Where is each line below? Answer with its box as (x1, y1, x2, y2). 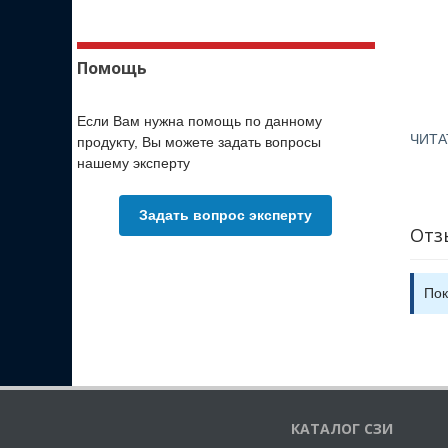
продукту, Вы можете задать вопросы (77, 134, 321, 150)
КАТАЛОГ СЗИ (291, 419, 393, 438)
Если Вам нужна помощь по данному (77, 113, 322, 129)
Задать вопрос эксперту (139, 207, 313, 223)
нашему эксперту (77, 155, 190, 171)
